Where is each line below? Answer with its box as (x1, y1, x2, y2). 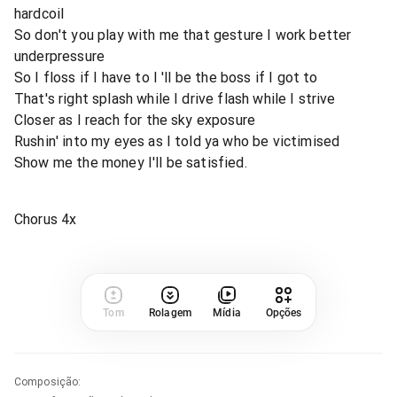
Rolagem (149, 306, 191, 319)
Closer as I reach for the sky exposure (14, 111, 256, 128)
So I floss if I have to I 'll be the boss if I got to (14, 68, 318, 86)
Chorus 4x (14, 210, 77, 228)
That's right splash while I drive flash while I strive (14, 90, 336, 107)
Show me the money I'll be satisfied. (14, 153, 247, 171)
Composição (14, 375, 79, 388)
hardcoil (14, 4, 65, 22)
